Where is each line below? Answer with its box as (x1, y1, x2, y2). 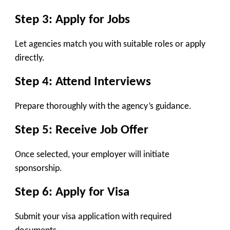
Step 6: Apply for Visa (15, 186, 129, 199)
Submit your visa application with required (15, 212, 171, 222)
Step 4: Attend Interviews (15, 75, 151, 89)
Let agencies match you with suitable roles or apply (15, 39, 205, 49)
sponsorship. (15, 163, 62, 174)
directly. (15, 53, 45, 63)
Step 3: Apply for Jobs (15, 13, 130, 27)
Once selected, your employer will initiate (15, 149, 169, 160)
